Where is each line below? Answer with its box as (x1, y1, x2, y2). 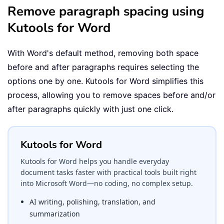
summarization (29, 208, 80, 218)
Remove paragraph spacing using (7, 2, 204, 20)
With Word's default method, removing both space (7, 47, 198, 58)
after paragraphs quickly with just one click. (7, 103, 173, 114)
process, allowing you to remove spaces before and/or (7, 89, 215, 100)
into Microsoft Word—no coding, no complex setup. (20, 178, 193, 188)
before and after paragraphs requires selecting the (7, 61, 199, 72)
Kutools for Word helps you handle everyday (20, 156, 169, 166)
